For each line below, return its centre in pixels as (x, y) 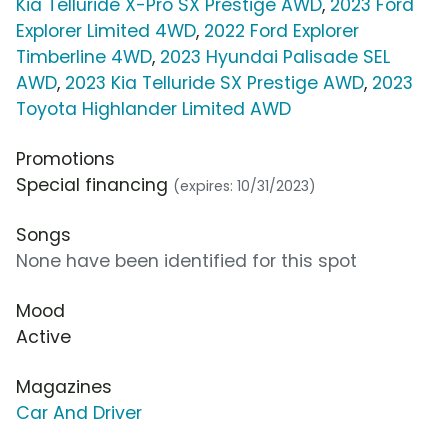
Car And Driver (79, 413)
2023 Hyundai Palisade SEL (275, 57)
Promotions (65, 159)
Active (43, 337)
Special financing (94, 185)
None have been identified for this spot (186, 261)
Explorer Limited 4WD (106, 31)
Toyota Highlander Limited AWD (153, 109)
